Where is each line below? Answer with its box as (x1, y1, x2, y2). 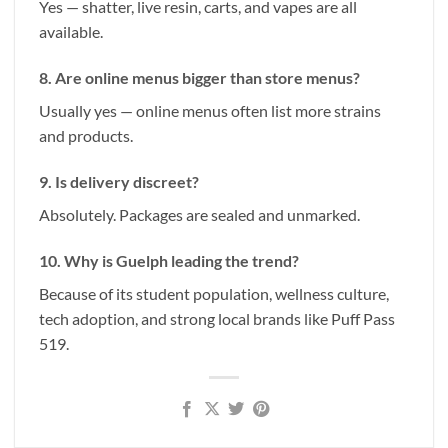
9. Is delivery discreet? (39, 171, 199, 191)
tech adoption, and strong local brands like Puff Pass (39, 308, 395, 328)
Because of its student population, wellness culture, (39, 283, 389, 303)
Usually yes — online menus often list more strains (39, 101, 381, 121)
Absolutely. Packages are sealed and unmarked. (39, 204, 360, 224)
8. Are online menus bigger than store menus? (39, 68, 360, 88)
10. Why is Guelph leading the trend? (39, 250, 299, 270)
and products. (39, 126, 133, 146)
